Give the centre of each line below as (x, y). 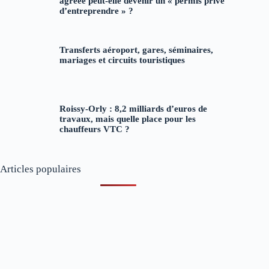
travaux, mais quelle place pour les (127, 119)
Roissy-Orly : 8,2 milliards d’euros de (133, 109)
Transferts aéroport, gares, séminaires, (136, 50)
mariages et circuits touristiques (122, 60)
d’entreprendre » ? (96, 11)
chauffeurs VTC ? (94, 129)
